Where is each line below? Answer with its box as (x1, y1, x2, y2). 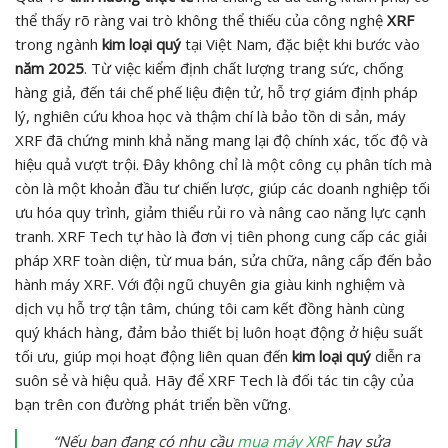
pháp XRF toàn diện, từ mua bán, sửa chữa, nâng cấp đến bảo (15, 249, 432, 270)
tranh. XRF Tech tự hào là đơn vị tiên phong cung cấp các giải (15, 225, 427, 246)
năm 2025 (15, 57, 84, 78)
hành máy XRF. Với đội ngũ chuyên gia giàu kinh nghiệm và (15, 273, 405, 294)
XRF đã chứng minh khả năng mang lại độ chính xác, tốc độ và (15, 129, 428, 150)
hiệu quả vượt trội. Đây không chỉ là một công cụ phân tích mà (15, 153, 432, 174)
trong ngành (15, 33, 102, 54)
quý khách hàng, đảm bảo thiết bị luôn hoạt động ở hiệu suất (15, 321, 423, 342)
